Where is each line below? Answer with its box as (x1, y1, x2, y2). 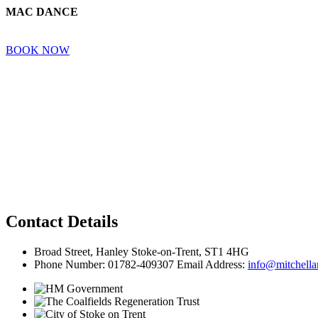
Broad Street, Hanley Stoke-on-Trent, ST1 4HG (34, 245, 249, 258)
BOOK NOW (6, 43, 70, 56)
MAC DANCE (6, 5, 78, 18)
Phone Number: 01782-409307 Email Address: (34, 258, 248, 270)
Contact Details (6, 212, 118, 231)
